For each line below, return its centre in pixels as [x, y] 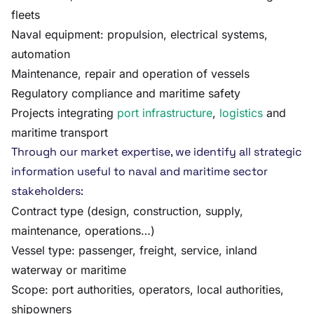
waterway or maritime [69, 270]
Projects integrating [64, 113]
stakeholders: [47, 191]
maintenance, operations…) [83, 231]
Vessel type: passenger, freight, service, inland [134, 250]
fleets [26, 15]
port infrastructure [165, 113]
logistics [241, 113]
